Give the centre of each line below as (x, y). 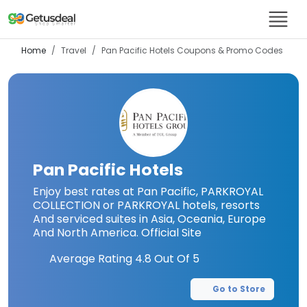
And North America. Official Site (117, 233)
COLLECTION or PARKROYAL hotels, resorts (146, 205)
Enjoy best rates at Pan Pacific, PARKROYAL (148, 192)
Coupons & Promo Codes (229, 50)
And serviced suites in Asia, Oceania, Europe (149, 219)
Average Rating (91, 259)
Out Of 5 (175, 259)
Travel (74, 50)
